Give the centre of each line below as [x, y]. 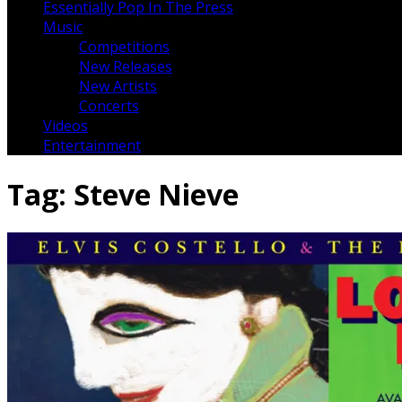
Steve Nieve [156, 194]
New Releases [126, 67]
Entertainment [92, 146]
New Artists [118, 87]
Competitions [124, 47]
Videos [66, 126]
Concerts [109, 106]
